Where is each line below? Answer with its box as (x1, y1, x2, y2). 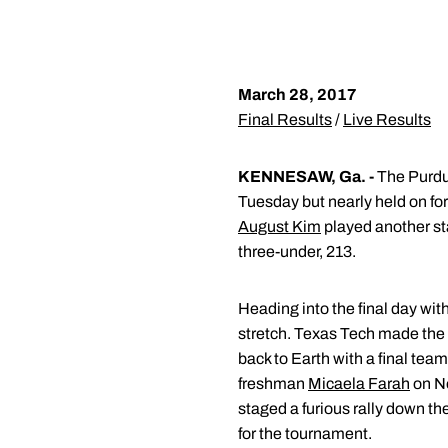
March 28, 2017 (238, 86, 357, 103)
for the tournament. (238, 425, 372, 442)
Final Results (238, 111, 332, 128)
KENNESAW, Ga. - (238, 168, 374, 185)
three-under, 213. (238, 243, 356, 260)
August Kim (238, 218, 321, 235)
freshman (238, 375, 308, 392)
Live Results (343, 111, 431, 128)
